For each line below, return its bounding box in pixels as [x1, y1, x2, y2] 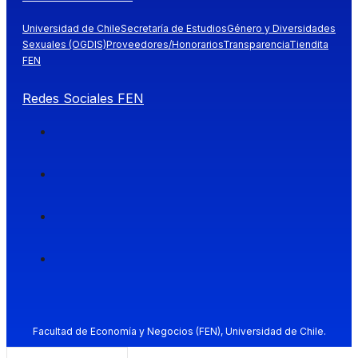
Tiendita [289, 38, 328, 50]
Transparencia [223, 38, 289, 50]
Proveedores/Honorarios [106, 38, 223, 50]
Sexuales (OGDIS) [22, 38, 106, 50]
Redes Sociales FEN [22, 89, 144, 106]
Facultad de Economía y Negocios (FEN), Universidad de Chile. [32, 324, 326, 337]
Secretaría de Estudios [121, 22, 227, 34]
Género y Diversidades [227, 22, 336, 34]
